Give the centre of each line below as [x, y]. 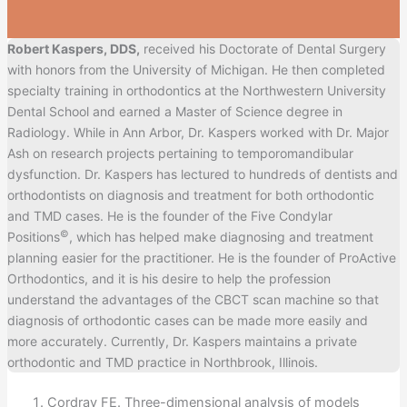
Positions [33, 237]
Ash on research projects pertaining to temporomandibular [180, 154]
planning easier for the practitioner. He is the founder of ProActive [201, 258]
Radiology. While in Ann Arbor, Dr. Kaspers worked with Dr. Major [198, 133]
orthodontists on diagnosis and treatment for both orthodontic [190, 195]
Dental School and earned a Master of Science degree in [174, 112]
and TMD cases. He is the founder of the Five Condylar [169, 216]
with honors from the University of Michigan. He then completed [196, 70]
